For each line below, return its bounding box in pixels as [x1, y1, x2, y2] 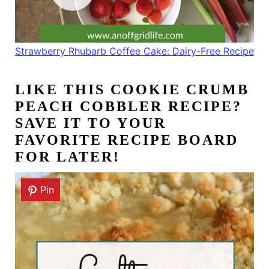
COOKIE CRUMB [110, 82, 249, 98]
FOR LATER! [14, 149, 120, 165]
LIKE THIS [14, 82, 110, 98]
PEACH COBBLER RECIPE [14, 98, 233, 115]
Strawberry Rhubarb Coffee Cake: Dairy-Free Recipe [15, 45, 254, 58]
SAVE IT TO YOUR [14, 115, 166, 131]
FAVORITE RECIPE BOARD [14, 132, 238, 148]
